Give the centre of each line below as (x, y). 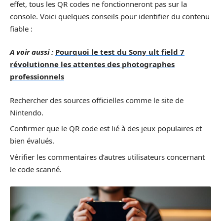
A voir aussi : (32, 52)
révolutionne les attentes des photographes (92, 64)
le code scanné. (36, 169)
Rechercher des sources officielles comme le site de (97, 100)
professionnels (37, 76)
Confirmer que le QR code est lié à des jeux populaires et (106, 128)
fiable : (21, 28)
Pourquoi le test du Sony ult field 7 (120, 52)
